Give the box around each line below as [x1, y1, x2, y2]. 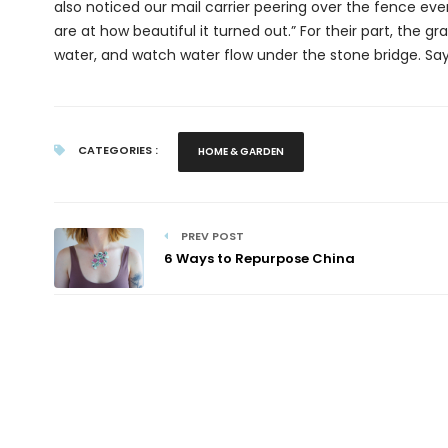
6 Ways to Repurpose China [163, 249, 355, 269]
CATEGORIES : [74, 142, 158, 159]
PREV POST [177, 228, 244, 245]
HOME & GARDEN [197, 144, 284, 160]
